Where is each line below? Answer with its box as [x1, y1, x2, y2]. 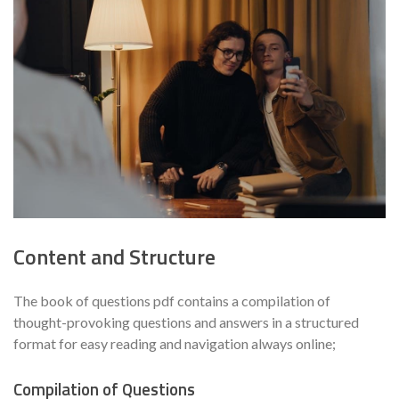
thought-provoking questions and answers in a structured [13, 313, 359, 330]
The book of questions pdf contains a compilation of [13, 292, 330, 309]
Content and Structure [13, 240, 216, 273]
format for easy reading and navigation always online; [13, 335, 336, 352]
